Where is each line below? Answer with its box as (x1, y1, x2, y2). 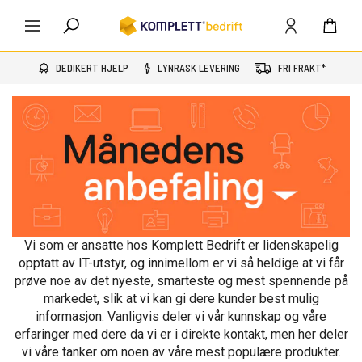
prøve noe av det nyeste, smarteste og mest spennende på (14, 273, 348, 289)
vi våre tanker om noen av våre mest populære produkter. (21, 344, 341, 360)
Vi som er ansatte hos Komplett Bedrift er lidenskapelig (23, 238, 339, 254)
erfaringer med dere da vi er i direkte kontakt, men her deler (14, 326, 348, 343)
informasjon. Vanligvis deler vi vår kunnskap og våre (36, 309, 326, 325)
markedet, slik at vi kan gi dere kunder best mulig (43, 291, 319, 307)
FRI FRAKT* (278, 61, 326, 74)
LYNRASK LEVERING (158, 61, 240, 74)
